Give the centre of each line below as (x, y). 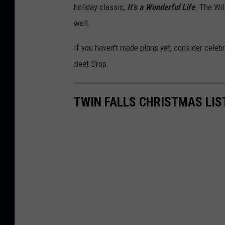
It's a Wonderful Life (160, 7)
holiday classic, (99, 7)
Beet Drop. (91, 64)
